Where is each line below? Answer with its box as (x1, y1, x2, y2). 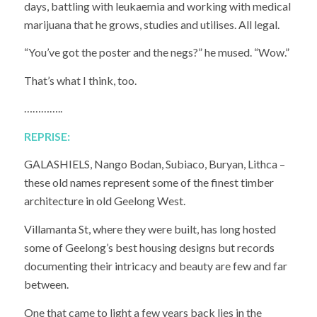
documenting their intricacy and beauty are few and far (23, 259, 287, 273)
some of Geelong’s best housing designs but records (23, 241, 275, 255)
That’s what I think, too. (23, 73, 137, 87)
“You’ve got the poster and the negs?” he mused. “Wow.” (23, 45, 289, 59)
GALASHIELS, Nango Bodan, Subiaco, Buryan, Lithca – (23, 157, 285, 171)
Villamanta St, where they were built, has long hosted (23, 222, 276, 236)
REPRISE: (23, 129, 70, 143)
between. (23, 277, 69, 292)
